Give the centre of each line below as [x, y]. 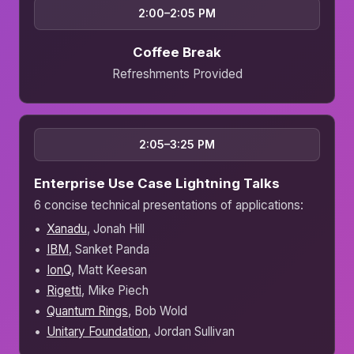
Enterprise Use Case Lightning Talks [157, 184]
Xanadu [67, 229]
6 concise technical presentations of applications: [169, 205]
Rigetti [64, 291]
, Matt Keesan [109, 270]
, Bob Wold [158, 311]
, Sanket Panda [109, 250]
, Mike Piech [115, 291]
